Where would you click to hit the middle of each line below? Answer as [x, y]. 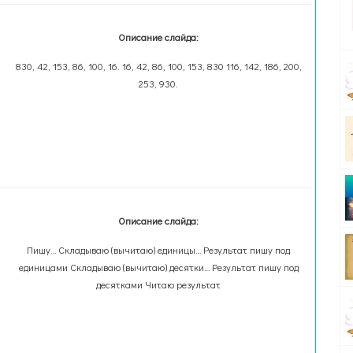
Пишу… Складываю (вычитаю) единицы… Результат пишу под [159, 250]
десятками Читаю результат [159, 284]
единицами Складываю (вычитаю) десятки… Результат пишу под [158, 267]
